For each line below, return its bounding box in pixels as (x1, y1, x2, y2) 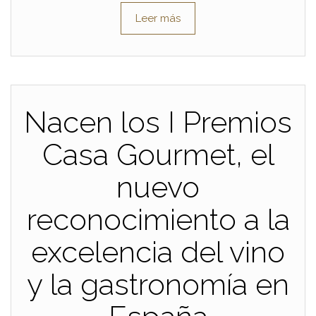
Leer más (135, 11, 181, 25)
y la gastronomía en (27, 267, 289, 302)
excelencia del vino (31, 234, 285, 269)
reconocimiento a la (26, 202, 290, 237)
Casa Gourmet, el (42, 137, 274, 172)
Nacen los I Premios (24, 104, 292, 140)
